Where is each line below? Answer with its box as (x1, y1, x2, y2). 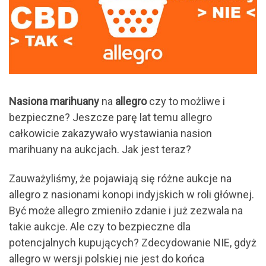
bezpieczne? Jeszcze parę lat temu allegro (9, 110, 212, 123)
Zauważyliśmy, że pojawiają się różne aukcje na (9, 172, 232, 185)
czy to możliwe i (147, 94, 225, 107)
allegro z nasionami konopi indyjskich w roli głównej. (9, 188, 254, 201)
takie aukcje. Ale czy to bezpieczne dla (9, 220, 191, 233)
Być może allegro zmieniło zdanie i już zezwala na (9, 204, 243, 217)
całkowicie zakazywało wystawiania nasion (9, 126, 212, 140)
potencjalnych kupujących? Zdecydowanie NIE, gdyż (9, 236, 256, 249)
